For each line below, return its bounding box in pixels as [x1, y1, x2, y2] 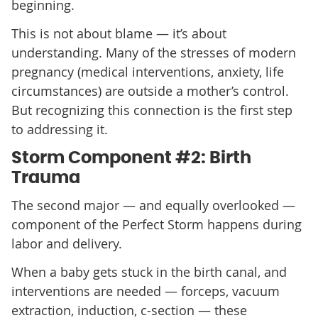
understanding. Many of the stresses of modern [11, 43, 296, 61]
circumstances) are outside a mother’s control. [11, 82, 289, 99]
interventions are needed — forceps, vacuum [11, 282, 280, 300]
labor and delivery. [11, 234, 122, 252]
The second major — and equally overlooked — [11, 196, 295, 214]
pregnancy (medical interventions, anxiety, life [11, 62, 284, 80]
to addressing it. [11, 120, 108, 138]
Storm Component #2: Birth [11, 149, 251, 167]
